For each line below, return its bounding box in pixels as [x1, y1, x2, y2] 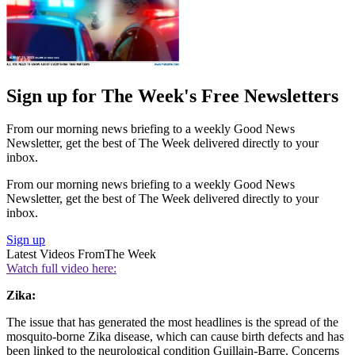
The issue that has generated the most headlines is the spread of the [6, 315, 338, 330]
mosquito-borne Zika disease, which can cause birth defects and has [6, 330, 344, 344]
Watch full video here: [6, 261, 116, 276]
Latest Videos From [6, 247, 105, 261]
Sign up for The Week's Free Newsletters [6, 85, 338, 106]
